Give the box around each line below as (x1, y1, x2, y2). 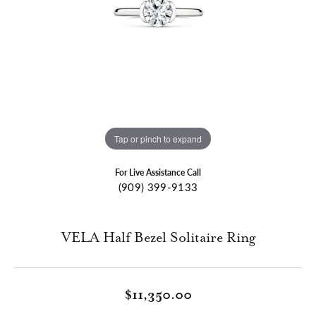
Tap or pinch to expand (114, 132, 202, 145)
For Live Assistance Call (115, 166, 201, 178)
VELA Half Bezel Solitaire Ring (61, 230, 255, 247)
